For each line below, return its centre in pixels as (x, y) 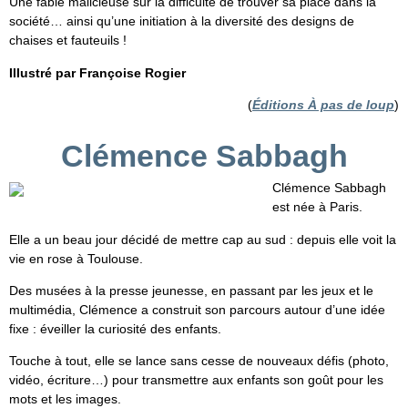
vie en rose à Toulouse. (76, 258)
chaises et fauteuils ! (68, 41)
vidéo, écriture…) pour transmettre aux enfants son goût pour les (196, 380)
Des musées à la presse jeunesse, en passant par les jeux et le (191, 290)
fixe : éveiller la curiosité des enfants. (115, 328)
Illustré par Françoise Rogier (97, 72)
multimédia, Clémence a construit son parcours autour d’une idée (197, 309)
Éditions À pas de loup (323, 105)
